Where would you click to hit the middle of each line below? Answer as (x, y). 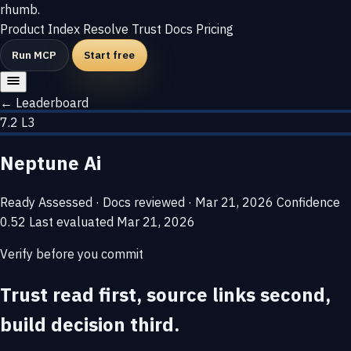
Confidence (308, 203)
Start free (110, 54)
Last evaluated (73, 222)
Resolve (107, 29)
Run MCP (34, 54)
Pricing (215, 29)
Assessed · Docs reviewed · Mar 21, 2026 (157, 203)
